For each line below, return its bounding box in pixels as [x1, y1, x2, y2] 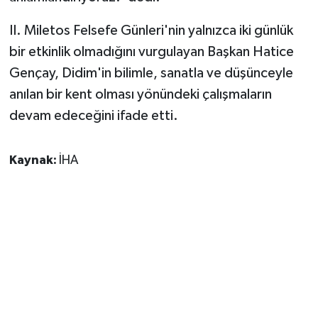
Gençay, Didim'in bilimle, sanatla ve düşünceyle [9, 66, 293, 81]
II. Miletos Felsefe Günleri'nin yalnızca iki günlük [9, 23, 293, 38]
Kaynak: [9, 154, 59, 168]
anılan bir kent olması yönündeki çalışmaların [9, 87, 272, 102]
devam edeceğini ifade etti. [9, 109, 178, 124]
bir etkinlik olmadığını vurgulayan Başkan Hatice [9, 45, 294, 60]
